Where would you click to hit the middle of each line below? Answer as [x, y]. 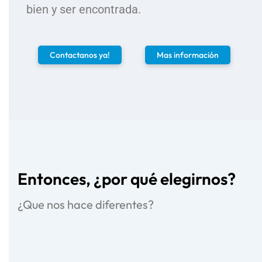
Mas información [188, 55]
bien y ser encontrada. [84, 9]
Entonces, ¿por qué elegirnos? [127, 179]
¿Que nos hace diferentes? [86, 204]
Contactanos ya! [80, 55]
